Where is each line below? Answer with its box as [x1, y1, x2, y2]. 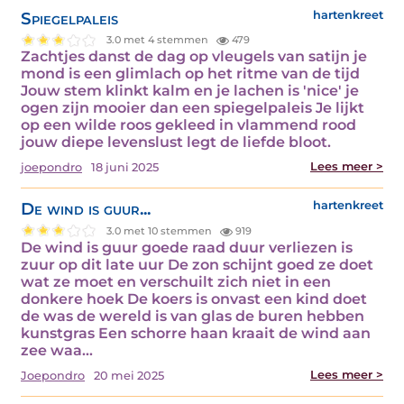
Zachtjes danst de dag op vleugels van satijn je [21, 48, 367, 66]
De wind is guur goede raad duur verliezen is [21, 239, 353, 257]
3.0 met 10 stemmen [106, 224, 216, 237]
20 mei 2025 [94, 369, 164, 383]
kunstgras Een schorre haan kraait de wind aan [21, 325, 371, 343]
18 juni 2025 [91, 161, 159, 175]
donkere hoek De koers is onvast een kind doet [21, 290, 367, 308]
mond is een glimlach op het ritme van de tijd [21, 65, 360, 83]
